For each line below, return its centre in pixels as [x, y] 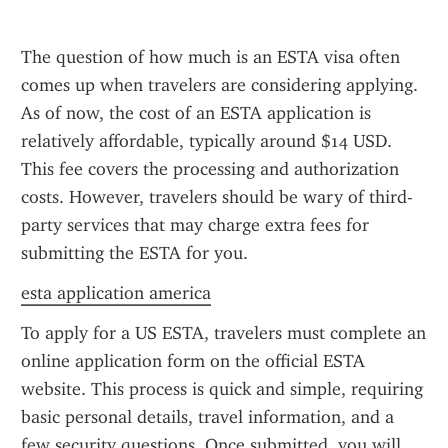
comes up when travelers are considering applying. [219, 85]
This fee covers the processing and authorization [210, 169]
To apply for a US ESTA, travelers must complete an [223, 333]
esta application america [116, 293]
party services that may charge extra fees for [195, 225]
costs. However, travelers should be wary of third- [217, 197]
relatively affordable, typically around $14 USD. [206, 141]
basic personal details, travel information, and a [207, 417]
